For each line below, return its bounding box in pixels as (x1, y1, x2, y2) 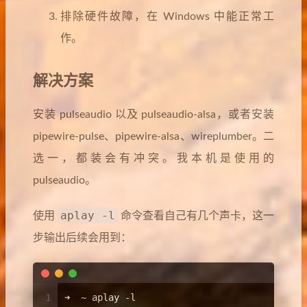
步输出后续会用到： (33, 232, 132, 243)
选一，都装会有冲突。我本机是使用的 (33, 153, 274, 164)
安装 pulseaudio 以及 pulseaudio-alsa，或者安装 (33, 109, 274, 120)
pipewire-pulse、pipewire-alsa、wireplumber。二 (33, 131, 274, 142)
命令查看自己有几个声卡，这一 (118, 210, 274, 221)
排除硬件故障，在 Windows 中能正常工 (60, 11, 274, 22)
